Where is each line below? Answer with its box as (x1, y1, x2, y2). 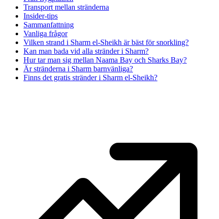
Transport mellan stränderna (23, 2, 109, 11)
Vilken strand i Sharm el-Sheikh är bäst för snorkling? (23, 38, 189, 46)
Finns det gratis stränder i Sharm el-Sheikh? (23, 73, 157, 82)
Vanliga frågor (23, 29, 67, 38)
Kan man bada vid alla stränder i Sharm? (23, 46, 149, 55)
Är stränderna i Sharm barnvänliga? (23, 64, 133, 73)
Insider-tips (23, 11, 58, 20)
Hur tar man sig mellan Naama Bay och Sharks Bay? (23, 55, 187, 64)
